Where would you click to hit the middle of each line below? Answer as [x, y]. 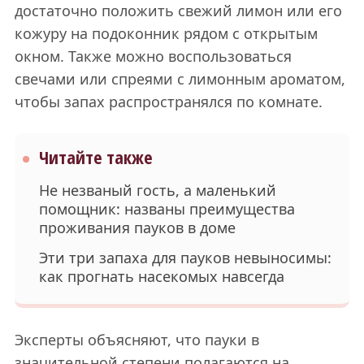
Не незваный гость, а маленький [157, 190]
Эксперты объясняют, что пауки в [136, 339]
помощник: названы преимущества [167, 208]
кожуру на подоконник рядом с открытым [166, 33]
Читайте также [95, 157]
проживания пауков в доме [137, 227]
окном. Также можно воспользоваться [153, 56]
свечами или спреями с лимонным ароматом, [180, 78]
